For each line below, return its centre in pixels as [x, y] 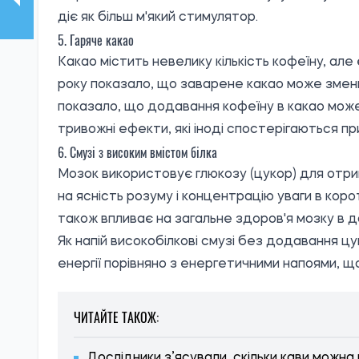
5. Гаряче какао [96, 40]
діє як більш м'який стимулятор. [158, 18]
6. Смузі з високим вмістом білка [137, 153]
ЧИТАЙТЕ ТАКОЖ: [116, 318]
